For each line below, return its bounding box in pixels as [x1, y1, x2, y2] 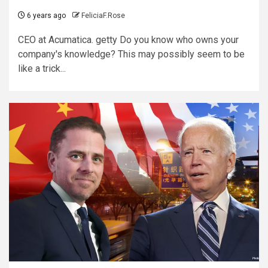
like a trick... [18, 62, 66, 74]
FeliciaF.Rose [81, 11, 125, 20]
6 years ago [25, 11, 66, 20]
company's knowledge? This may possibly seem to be [18, 48, 245, 60]
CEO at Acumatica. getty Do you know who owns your [18, 33, 239, 45]
